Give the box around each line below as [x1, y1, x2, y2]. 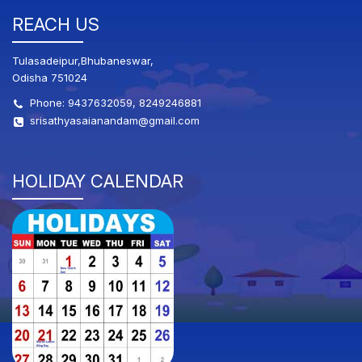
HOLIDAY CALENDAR [12, 170, 183, 192]
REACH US [12, 14, 99, 35]
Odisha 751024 [12, 71, 87, 84]
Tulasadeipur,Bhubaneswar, [12, 54, 154, 67]
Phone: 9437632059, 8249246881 [30, 96, 201, 109]
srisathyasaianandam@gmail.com [30, 114, 200, 127]
